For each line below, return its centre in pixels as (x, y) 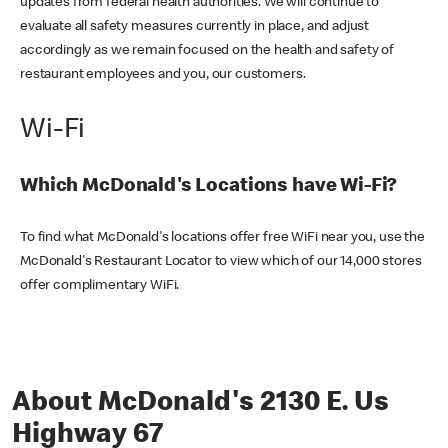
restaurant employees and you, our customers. (163, 75)
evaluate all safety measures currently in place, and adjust (195, 27)
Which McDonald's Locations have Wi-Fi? (209, 187)
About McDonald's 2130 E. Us (200, 404)
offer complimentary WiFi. (100, 286)
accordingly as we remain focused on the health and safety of (207, 51)
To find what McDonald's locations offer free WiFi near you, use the (222, 238)
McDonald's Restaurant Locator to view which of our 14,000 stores (221, 262)
